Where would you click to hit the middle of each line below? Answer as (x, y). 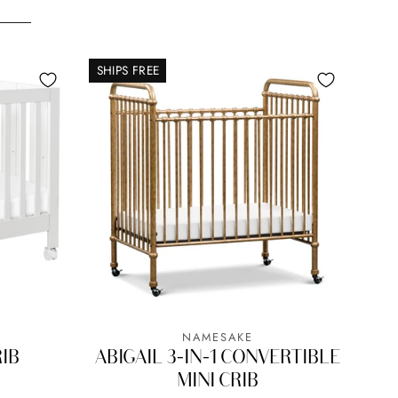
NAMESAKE (217, 337)
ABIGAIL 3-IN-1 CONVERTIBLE (217, 356)
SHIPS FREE (128, 70)
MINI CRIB (217, 379)
